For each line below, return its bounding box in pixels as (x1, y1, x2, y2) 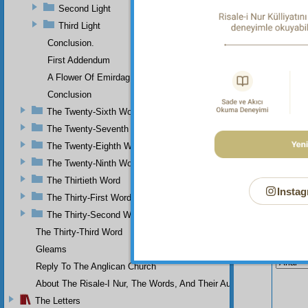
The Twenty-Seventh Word (47, 123, 152, 134)
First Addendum (47, 54, 110, 65)
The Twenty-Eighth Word (47, 140, 144, 151)
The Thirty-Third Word (36, 226, 122, 237)
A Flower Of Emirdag (47, 71, 130, 82)
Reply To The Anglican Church (36, 261, 156, 272)
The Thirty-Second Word (47, 209, 144, 220)
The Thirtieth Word (47, 175, 120, 186)
